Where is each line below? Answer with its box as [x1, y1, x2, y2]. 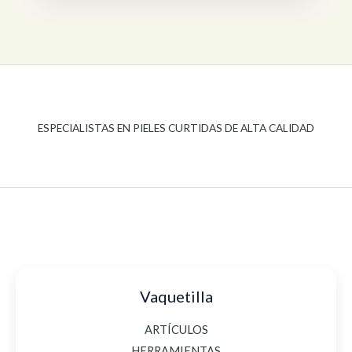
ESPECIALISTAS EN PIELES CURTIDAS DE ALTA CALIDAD [38, 121, 314, 134]
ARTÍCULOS [144, 323, 208, 337]
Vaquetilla [139, 287, 213, 306]
